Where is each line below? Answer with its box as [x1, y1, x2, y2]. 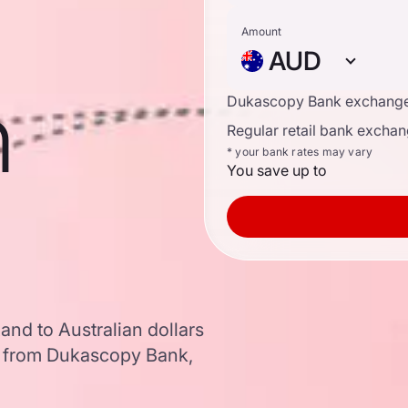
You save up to [227, 161, 327, 179]
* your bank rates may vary [227, 145, 373, 158]
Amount [241, 25, 281, 38]
